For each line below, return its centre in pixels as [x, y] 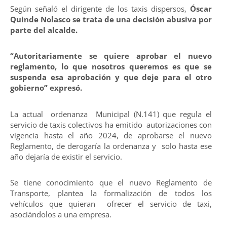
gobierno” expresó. [46, 88]
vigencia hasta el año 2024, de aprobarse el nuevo [111, 135]
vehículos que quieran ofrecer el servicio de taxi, [111, 203]
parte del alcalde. [44, 30]
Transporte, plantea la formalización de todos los [111, 193]
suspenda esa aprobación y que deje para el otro [111, 77]
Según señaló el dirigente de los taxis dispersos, [100, 8]
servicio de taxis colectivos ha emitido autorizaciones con [111, 124]
